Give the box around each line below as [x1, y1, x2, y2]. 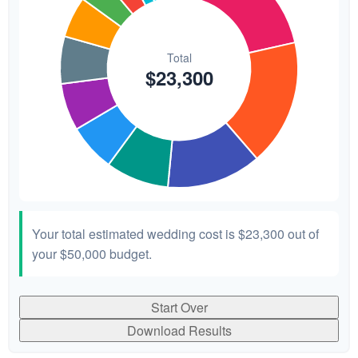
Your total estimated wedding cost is [32, 225, 238, 243]
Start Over [150, 298, 208, 316]
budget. [106, 245, 152, 263]
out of [284, 225, 319, 243]
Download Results [126, 321, 232, 340]
